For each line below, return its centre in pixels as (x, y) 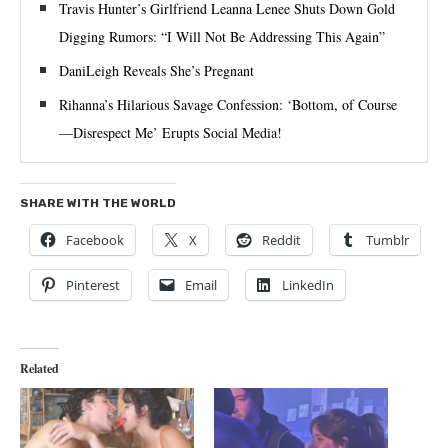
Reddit (281, 240)
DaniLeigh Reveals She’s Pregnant (156, 70)
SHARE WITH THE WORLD (98, 203)
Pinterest (93, 285)
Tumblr (387, 240)
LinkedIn (308, 285)
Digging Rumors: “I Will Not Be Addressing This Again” (222, 36)
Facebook (95, 240)
